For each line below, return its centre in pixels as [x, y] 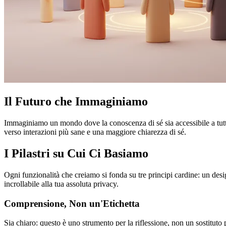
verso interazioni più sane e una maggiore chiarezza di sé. [95, 132]
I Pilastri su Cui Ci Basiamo [76, 153]
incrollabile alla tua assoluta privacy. [61, 184]
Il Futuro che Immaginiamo [76, 102]
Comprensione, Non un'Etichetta [72, 203]
